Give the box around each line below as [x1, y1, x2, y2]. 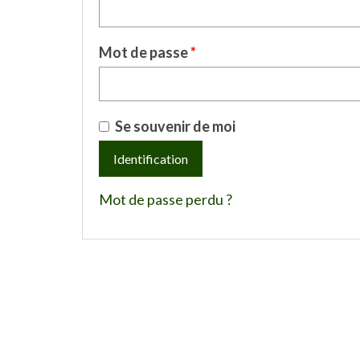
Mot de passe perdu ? [99, 190, 232, 208]
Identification [113, 151, 188, 166]
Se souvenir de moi [115, 117, 235, 135]
